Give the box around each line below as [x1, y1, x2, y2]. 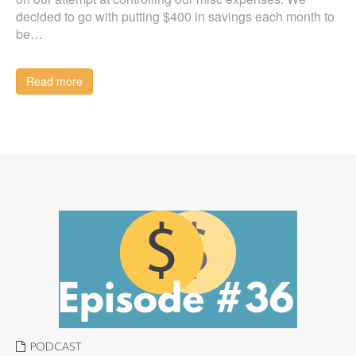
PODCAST [29, 339, 82, 353]
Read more [26, 73, 83, 89]
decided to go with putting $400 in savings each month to [16, 7, 335, 25]
